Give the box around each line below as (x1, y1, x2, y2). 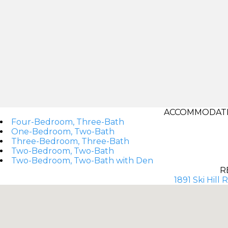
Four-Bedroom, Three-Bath (11, 117, 124, 127)
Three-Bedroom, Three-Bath (11, 136, 129, 146)
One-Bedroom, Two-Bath (11, 126, 115, 136)
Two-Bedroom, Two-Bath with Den (11, 155, 153, 165)
